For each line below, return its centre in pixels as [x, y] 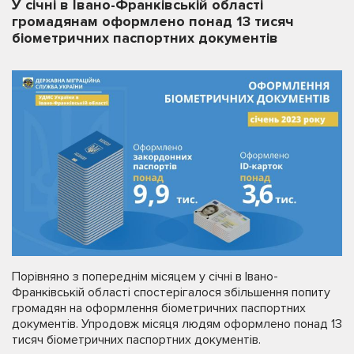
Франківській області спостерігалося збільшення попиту [171, 292]
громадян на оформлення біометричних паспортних [159, 308]
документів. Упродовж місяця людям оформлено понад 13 [177, 324]
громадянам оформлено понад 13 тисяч [153, 21]
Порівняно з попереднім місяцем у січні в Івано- [145, 276]
